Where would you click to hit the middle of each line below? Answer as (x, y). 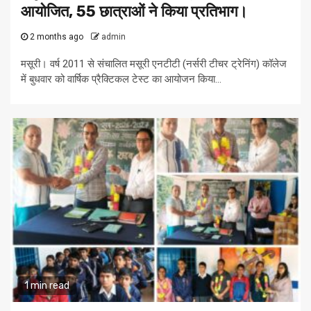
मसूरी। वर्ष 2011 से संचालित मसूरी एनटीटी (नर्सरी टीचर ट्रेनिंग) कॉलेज (154, 64)
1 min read (47, 286)
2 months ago (57, 37)
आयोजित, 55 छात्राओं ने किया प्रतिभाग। (134, 12)
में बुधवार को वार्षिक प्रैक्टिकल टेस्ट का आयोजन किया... (121, 79)
